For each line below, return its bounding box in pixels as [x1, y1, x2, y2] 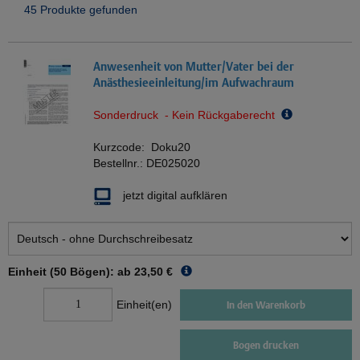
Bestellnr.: [93, 157, 146, 170]
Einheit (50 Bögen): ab [8, 265, 131, 279]
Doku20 [151, 141, 190, 154]
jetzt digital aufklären [123, 189, 227, 202]
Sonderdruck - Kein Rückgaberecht [93, 108, 281, 122]
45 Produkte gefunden [24, 3, 137, 17]
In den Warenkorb [227, 298, 305, 311]
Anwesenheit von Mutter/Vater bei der [93, 59, 294, 74]
